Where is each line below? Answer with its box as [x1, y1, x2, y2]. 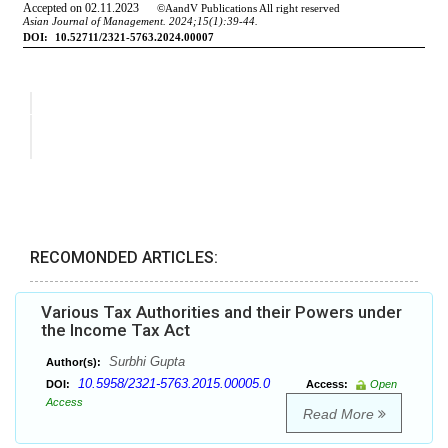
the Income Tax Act [41, 320, 190, 341]
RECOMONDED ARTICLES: [30, 248, 218, 268]
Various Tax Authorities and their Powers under [41, 302, 402, 323]
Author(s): [46, 356, 101, 369]
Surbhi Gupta [105, 354, 185, 370]
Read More [302, 406, 378, 423]
